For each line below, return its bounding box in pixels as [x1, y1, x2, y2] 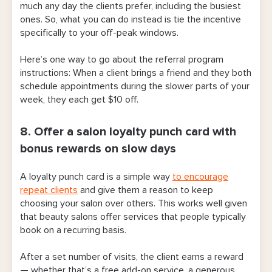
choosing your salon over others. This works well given [20, 198, 247, 208]
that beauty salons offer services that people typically [20, 211, 246, 222]
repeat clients [20, 185, 78, 195]
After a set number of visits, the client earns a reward [20, 251, 243, 262]
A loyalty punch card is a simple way [20, 171, 172, 182]
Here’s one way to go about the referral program [20, 54, 223, 64]
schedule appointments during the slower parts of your [20, 81, 250, 91]
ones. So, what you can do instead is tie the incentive [20, 14, 241, 24]
